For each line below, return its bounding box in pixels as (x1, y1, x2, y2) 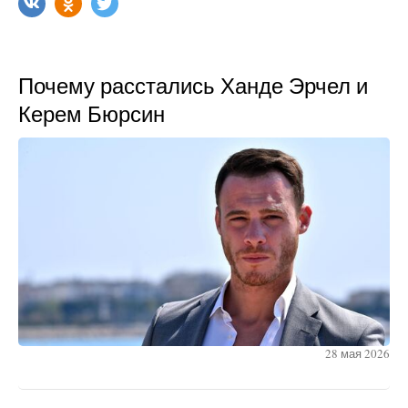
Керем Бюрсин (18, 98, 165, 128)
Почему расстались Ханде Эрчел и (18, 70, 368, 100)
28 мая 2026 (325, 345, 390, 362)
